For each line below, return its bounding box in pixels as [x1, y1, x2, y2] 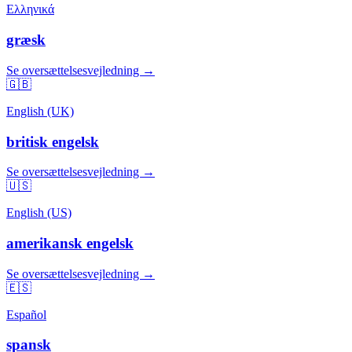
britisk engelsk [6, 133, 99, 150]
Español [6, 307, 46, 321]
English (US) [6, 206, 71, 220]
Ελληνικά [6, 2, 54, 16]
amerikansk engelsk [6, 235, 134, 252]
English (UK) [6, 104, 74, 118]
